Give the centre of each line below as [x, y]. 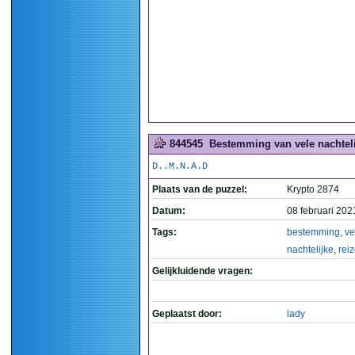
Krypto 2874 [313, 189]
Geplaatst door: [187, 314]
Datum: [169, 211]
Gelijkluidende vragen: [202, 271]
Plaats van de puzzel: [200, 189]
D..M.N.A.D [180, 166]
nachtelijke [310, 250]
